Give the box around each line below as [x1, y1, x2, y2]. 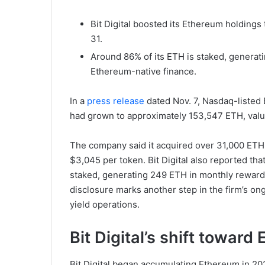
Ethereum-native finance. [91, 66, 196, 77]
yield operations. [70, 199, 140, 211]
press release [87, 95, 144, 107]
